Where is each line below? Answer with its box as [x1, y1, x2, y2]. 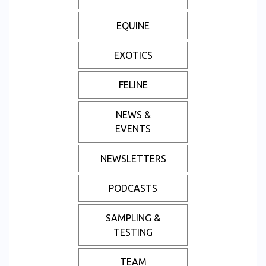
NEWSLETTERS [100, 153, 166, 164]
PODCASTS [109, 183, 157, 194]
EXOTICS [113, 50, 153, 61]
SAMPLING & [106, 213, 160, 224]
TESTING [113, 227, 153, 238]
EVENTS [115, 123, 151, 135]
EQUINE [116, 20, 150, 31]
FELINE [118, 80, 148, 91]
